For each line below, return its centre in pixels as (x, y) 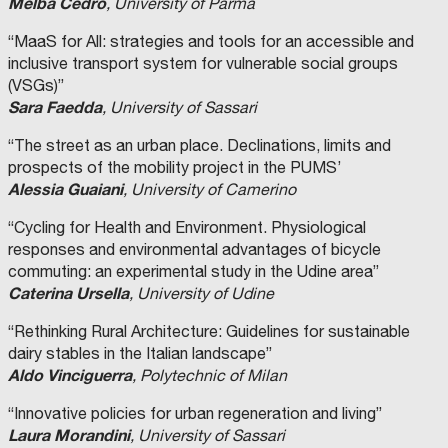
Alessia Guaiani (65, 189)
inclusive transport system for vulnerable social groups (203, 63)
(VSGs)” (36, 85)
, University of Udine (201, 293)
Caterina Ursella (68, 293)
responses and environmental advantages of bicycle (194, 249)
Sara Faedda (55, 107)
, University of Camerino (209, 189)
